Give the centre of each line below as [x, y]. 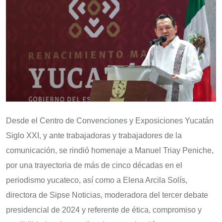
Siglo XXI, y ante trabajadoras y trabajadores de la [94, 136]
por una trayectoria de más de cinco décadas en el [94, 166]
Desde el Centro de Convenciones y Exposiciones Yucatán [110, 121]
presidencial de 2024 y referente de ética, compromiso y [104, 210]
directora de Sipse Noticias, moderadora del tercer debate [107, 195]
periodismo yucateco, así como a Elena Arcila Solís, [97, 180]
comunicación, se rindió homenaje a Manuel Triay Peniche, [110, 151]
